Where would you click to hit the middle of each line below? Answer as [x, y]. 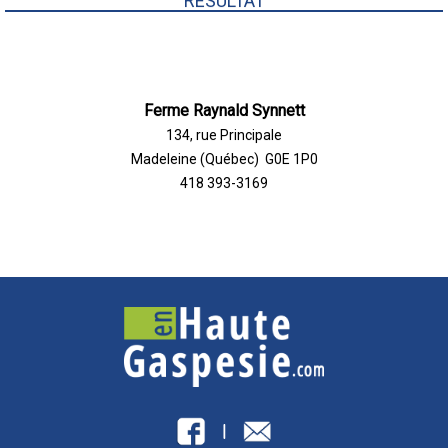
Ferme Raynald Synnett [224, 110]
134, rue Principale [224, 135]
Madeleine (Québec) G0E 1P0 [224, 159]
